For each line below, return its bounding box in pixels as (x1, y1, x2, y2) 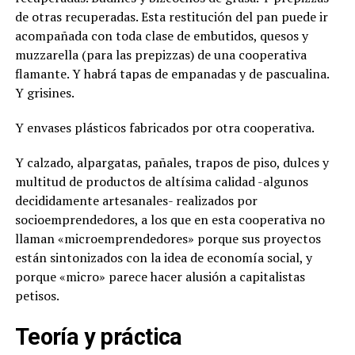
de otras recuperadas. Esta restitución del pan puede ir (14, 7, 328, 25)
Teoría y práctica (14, 323, 182, 350)
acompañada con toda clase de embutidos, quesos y (14, 26, 308, 44)
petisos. (14, 286, 59, 304)
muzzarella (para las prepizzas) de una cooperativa (14, 45, 307, 63)
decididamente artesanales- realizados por (14, 191, 258, 209)
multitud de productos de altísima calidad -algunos (14, 172, 308, 190)
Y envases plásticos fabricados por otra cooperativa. (14, 118, 315, 136)
